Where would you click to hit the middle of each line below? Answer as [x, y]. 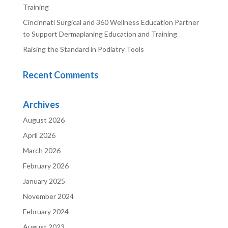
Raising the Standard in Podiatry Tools [83, 49]
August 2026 [44, 120]
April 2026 [39, 135]
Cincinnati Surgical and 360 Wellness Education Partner [111, 22]
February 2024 [46, 211]
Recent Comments [61, 75]
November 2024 [48, 196]
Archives [41, 104]
